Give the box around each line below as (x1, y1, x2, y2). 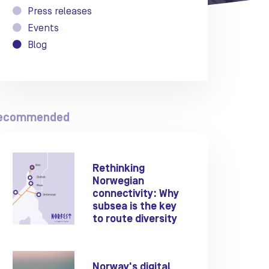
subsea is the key (92, 202, 177, 212)
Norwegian (92, 177, 145, 187)
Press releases (28, 7, 92, 16)
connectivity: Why (92, 189, 180, 199)
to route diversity (92, 214, 178, 225)
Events (28, 23, 59, 33)
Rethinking (92, 164, 145, 174)
